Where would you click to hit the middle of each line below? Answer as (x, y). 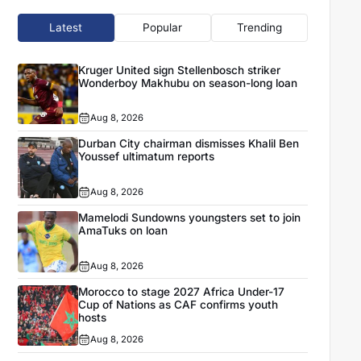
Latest (66, 28)
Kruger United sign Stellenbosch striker (180, 70)
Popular (163, 28)
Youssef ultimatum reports (147, 157)
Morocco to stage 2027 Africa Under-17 (182, 291)
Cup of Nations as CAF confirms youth (178, 304)
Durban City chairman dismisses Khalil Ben (189, 144)
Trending (259, 28)
